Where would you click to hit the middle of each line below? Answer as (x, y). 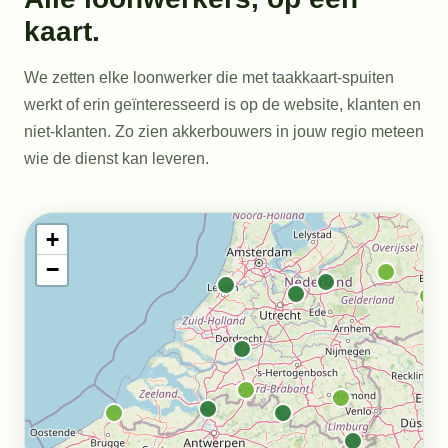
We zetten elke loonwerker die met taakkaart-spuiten (209, 77)
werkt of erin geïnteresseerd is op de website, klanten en (222, 104)
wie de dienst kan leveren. (116, 158)
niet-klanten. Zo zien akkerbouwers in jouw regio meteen (224, 131)
